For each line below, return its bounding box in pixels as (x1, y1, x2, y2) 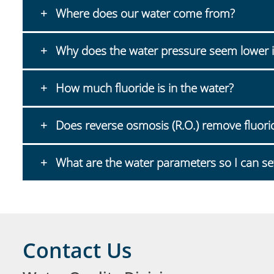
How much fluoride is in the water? (52, 80, 234, 96)
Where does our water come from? (52, 6, 235, 21)
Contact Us (23, 236, 132, 264)
